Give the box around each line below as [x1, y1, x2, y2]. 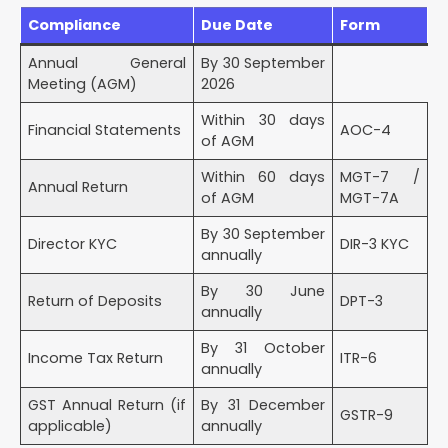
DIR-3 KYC [340, 234, 410, 255]
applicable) [28, 416, 113, 437]
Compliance [28, 15, 122, 36]
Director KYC [28, 234, 118, 255]
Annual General [28, 53, 186, 74]
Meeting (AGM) [28, 74, 138, 95]
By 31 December [201, 395, 325, 416]
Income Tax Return [28, 348, 164, 369]
